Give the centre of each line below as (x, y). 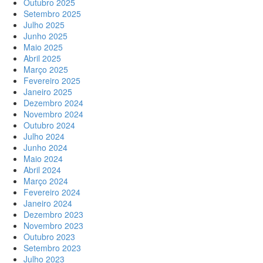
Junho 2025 (45, 36)
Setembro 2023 (52, 248)
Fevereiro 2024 (52, 192)
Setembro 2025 (52, 14)
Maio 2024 (43, 159)
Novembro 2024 (53, 114)
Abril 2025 (42, 58)
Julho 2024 (44, 136)
